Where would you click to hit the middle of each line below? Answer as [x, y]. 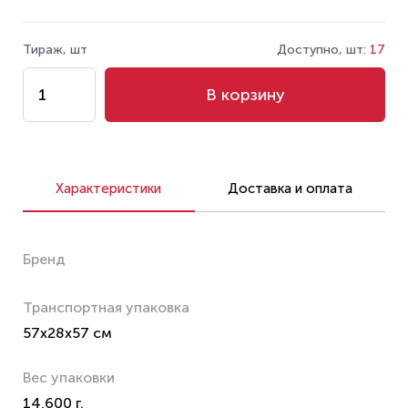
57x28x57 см [67, 333]
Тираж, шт [55, 50]
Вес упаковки [69, 377]
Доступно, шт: [323, 50]
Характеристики [109, 189]
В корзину [245, 95]
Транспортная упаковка [106, 307]
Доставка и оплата [290, 189]
